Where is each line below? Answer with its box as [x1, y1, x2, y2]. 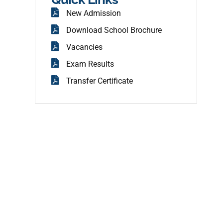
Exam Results [66, 59, 114, 69]
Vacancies [66, 42, 103, 52]
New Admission [66, 8, 121, 18]
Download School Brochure [66, 25, 162, 35]
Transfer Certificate [66, 76, 133, 86]
